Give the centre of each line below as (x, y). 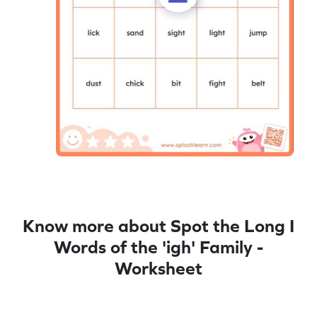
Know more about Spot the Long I (158, 225)
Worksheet (158, 268)
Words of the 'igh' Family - (158, 247)
